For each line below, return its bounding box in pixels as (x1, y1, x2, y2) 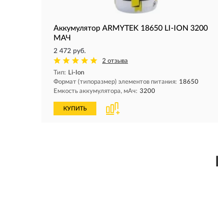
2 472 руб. (54, 48, 86, 54)
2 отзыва (102, 58, 128, 64)
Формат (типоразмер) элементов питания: (54, 79, 177, 85)
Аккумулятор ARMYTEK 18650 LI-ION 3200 (54, 24, 208, 32)
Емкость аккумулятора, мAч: (54, 88, 137, 94)
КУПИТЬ (63, 106, 87, 111)
